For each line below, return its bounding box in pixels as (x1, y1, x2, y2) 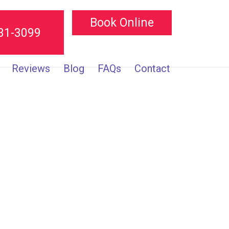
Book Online (90, 16, 154, 30)
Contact (134, 62, 171, 75)
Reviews (12, 62, 51, 75)
